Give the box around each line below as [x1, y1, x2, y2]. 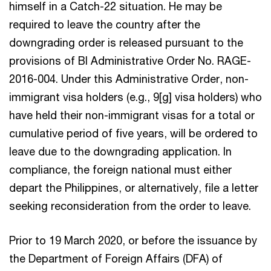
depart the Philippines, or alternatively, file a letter [9, 180, 258, 194]
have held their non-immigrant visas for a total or [9, 108, 255, 122]
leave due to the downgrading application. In [9, 144, 232, 158]
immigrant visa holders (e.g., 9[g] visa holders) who [9, 90, 262, 103]
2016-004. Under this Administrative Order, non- [9, 71, 249, 85]
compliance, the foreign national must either [9, 162, 232, 176]
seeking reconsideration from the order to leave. [9, 198, 251, 212]
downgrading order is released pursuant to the [9, 35, 243, 49]
